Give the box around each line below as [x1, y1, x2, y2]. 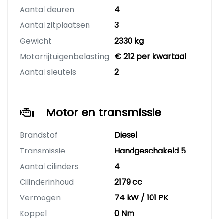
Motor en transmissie [46, 105, 161, 121]
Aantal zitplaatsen [20, 20, 90, 31]
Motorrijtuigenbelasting [20, 51, 109, 63]
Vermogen [20, 192, 61, 204]
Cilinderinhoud [20, 176, 74, 188]
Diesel [114, 130, 137, 141]
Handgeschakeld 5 [114, 145, 186, 157]
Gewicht [20, 35, 52, 47]
